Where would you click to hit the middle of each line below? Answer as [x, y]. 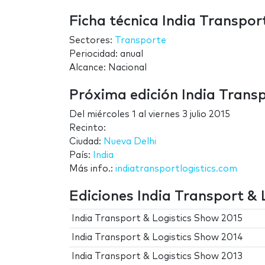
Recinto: [88, 128]
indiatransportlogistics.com [176, 169]
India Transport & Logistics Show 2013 [157, 256]
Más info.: [92, 169]
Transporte [140, 40]
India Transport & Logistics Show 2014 [158, 237]
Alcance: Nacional [108, 67]
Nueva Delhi [130, 141]
